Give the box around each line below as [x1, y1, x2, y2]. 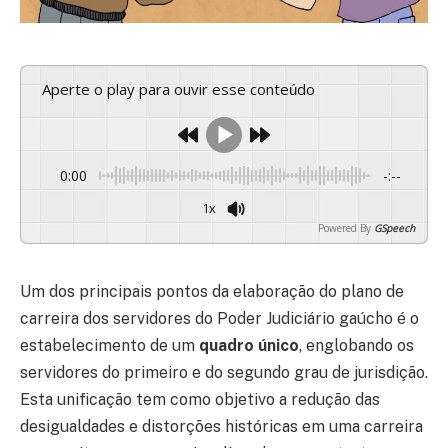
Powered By [318, 220, 371, 235]
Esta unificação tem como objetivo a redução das [20, 390, 380, 410]
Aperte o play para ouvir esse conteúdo [51, 78, 315, 99]
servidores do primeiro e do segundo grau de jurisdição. [20, 363, 428, 383]
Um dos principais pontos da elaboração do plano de [20, 282, 404, 302]
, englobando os [299, 336, 414, 356]
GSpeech [374, 220, 415, 235]
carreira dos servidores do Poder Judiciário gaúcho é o [20, 309, 419, 329]
